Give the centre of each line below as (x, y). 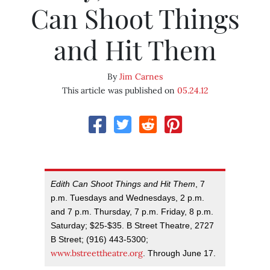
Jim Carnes (141, 77)
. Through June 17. (179, 253)
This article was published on (119, 91)
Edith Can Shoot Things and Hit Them (123, 184)
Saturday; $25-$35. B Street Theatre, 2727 (132, 226)
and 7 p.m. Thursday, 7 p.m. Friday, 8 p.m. (132, 212)
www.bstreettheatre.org (97, 253)
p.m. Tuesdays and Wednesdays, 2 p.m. (127, 198)
